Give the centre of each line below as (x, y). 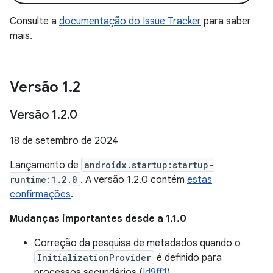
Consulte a (34, 21)
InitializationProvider (94, 257)
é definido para (188, 258)
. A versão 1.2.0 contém (134, 180)
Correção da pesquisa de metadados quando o (137, 243)
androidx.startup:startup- (149, 165)
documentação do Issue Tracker (130, 21)
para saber (226, 21)
